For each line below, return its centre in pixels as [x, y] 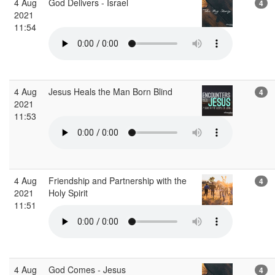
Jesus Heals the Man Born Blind [112, 91]
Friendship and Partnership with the [118, 180]
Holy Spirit [69, 192]
